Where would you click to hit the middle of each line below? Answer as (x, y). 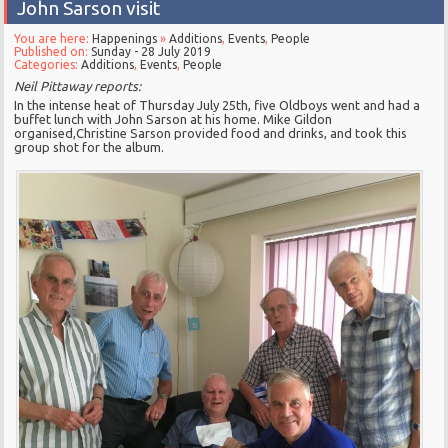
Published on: (53, 51)
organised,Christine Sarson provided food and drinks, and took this (211, 132)
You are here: (53, 38)
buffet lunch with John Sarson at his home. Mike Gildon (173, 118)
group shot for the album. (89, 146)
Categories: (48, 64)
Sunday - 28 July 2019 (151, 51)
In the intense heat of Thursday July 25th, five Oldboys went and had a (217, 104)
